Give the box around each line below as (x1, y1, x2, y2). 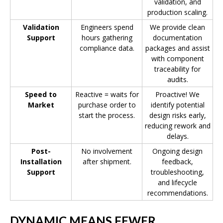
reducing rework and (144, 121, 211, 131)
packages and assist (145, 43, 210, 53)
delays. (166, 131, 189, 141)
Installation (20, 157, 62, 167)
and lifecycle (158, 178, 197, 188)
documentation (153, 33, 202, 43)
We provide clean (150, 22, 205, 32)
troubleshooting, (151, 167, 204, 177)
